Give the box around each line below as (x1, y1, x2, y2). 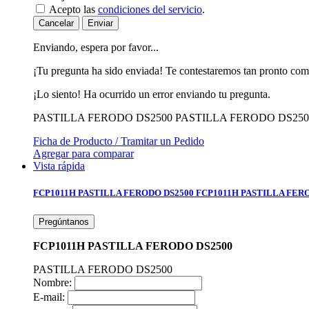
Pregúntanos (39, 216, 89, 227)
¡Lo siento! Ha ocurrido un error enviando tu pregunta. (33, 88, 270, 101)
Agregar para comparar (33, 148, 134, 160)
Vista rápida (33, 160, 85, 172)
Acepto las (49, 3, 98, 16)
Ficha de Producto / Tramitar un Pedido (33, 135, 204, 148)
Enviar (88, 18, 113, 29)
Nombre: (33, 276, 72, 288)
